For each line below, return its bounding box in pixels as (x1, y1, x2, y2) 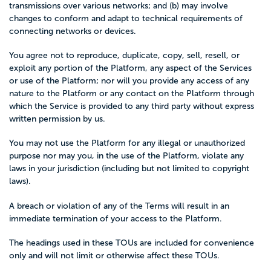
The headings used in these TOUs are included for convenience (9, 238, 254, 247)
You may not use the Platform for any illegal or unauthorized (9, 139, 245, 148)
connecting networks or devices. (9, 26, 136, 36)
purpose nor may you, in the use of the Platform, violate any (9, 151, 244, 161)
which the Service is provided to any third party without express (9, 102, 254, 111)
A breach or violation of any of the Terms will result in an (9, 201, 229, 211)
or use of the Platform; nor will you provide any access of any (9, 76, 249, 85)
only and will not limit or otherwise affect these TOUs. (9, 250, 220, 260)
